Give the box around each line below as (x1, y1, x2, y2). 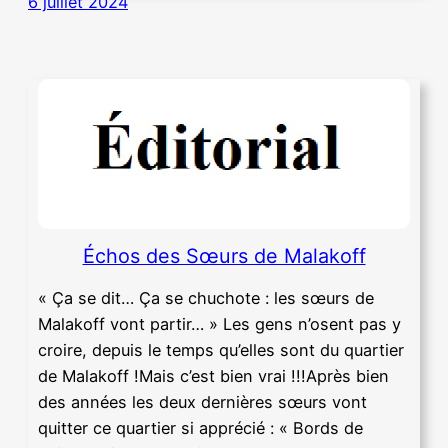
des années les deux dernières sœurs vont (38, 391, 367, 412)
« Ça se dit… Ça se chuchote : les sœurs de (38, 287, 374, 308)
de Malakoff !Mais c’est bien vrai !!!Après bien (38, 365, 389, 386)
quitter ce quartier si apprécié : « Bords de (38, 417, 363, 438)
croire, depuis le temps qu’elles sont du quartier (38, 339, 404, 360)
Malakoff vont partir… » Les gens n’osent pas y (38, 313, 401, 334)
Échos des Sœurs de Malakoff (82, 244, 366, 269)
